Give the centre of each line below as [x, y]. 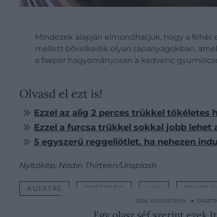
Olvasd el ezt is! [61, 94]
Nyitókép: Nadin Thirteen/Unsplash [88, 166]
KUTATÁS [44, 189]
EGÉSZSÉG [104, 189]
